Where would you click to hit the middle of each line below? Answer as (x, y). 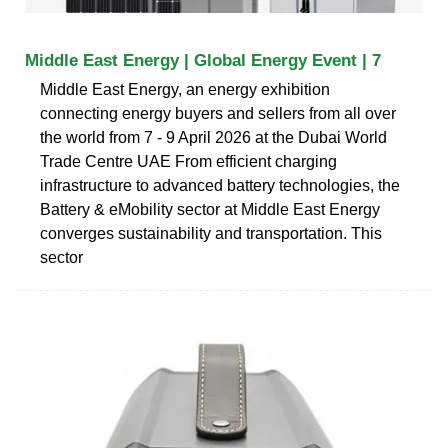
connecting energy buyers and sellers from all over (218, 113)
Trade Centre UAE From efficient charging (188, 161)
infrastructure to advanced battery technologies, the (220, 185)
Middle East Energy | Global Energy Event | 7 (203, 60)
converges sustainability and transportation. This (211, 233)
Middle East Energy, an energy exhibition (185, 89)
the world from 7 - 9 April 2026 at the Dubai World (213, 137)
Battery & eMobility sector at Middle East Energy (210, 209)
